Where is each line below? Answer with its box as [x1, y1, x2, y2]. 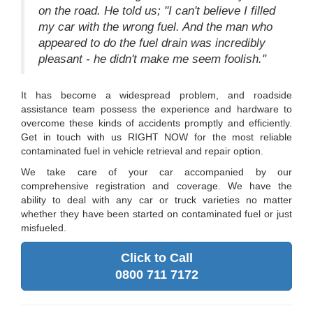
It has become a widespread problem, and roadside [21, 89, 292, 101]
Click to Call [120, 250, 193, 265]
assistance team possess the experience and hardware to [21, 103, 292, 115]
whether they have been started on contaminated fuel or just [21, 208, 292, 219]
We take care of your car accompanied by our [21, 166, 292, 177]
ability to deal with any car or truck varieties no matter [21, 194, 292, 205]
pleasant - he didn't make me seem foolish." [38, 52, 266, 66]
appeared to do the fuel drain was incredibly [38, 36, 265, 50]
